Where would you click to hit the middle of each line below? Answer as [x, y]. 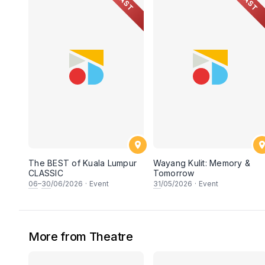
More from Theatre [81, 236]
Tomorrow [174, 173]
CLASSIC [46, 173]
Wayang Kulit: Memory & [202, 163]
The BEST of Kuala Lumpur [83, 163]
